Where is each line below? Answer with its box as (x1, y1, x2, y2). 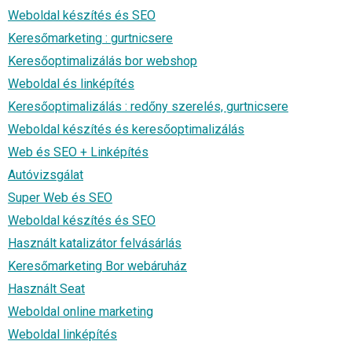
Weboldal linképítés (8, 326, 117, 342)
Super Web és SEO (8, 189, 112, 205)
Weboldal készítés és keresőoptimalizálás (8, 121, 244, 137)
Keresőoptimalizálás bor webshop (8, 53, 197, 68)
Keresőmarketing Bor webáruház (8, 258, 187, 273)
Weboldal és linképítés (8, 75, 134, 91)
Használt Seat (8, 280, 85, 296)
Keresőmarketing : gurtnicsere (8, 30, 173, 46)
